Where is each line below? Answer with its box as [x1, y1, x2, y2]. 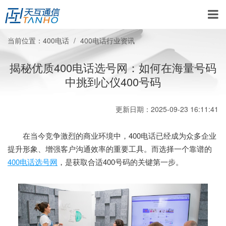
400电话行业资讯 [80, 35, 135, 45]
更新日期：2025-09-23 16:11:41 [116, 104, 218, 114]
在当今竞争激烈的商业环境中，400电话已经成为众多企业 [8, 130, 216, 141]
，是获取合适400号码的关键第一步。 [58, 156, 183, 167]
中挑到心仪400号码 [65, 74, 161, 89]
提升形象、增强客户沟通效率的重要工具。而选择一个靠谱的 [8, 143, 212, 154]
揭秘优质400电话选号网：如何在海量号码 [10, 60, 216, 75]
